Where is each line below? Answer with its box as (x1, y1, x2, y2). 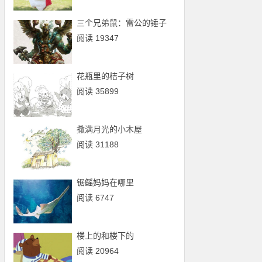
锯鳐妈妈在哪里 (77, 178, 135, 187)
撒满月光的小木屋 (77, 125, 143, 134)
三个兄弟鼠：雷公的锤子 (77, 18, 167, 27)
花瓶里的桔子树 (77, 71, 135, 81)
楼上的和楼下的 (77, 231, 135, 240)
